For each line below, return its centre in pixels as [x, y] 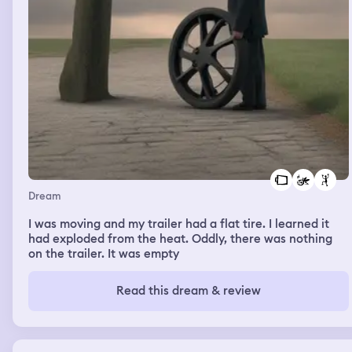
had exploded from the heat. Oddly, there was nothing [180, 238]
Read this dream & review [189, 290]
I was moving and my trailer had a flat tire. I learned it [179, 224]
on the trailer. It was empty [104, 253]
